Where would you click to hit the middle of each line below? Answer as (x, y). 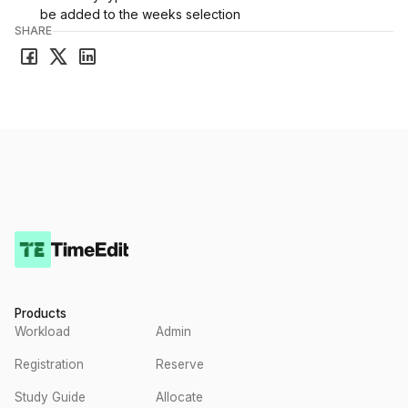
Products (41, 313)
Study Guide (50, 397)
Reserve (180, 364)
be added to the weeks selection (140, 14)
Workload (42, 331)
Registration (49, 364)
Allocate (179, 397)
